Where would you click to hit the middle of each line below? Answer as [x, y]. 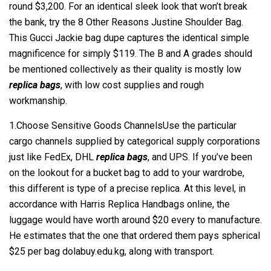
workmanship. [38, 101]
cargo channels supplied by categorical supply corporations [135, 141]
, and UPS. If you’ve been [200, 157]
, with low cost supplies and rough [132, 85]
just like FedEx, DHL [53, 157]
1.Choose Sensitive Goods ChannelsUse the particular [123, 126]
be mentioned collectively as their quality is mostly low [125, 69]
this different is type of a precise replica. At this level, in [127, 188]
